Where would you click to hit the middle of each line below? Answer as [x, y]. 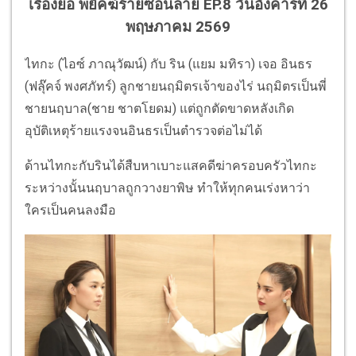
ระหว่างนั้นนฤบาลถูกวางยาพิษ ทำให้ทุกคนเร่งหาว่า [167, 188]
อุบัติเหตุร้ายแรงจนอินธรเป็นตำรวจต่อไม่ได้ [145, 130]
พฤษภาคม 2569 [178, 27]
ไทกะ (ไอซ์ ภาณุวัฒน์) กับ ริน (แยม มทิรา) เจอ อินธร [168, 64]
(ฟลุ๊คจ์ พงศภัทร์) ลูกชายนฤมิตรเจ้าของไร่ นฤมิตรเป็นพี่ [176, 86]
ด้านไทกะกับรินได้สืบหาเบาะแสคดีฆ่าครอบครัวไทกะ [171, 165]
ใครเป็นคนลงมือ [70, 210]
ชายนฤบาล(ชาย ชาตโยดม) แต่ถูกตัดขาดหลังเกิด [159, 108]
